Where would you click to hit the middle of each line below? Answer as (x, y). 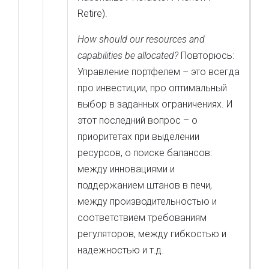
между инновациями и (126, 169)
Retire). (92, 14)
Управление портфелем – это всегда (159, 72)
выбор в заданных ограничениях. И (155, 104)
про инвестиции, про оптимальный (152, 88)
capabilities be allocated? (129, 56)
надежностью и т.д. (121, 250)
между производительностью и (147, 201)
